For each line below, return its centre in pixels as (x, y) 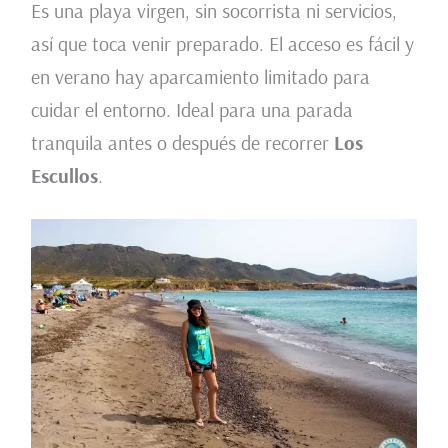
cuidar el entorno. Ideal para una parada (191, 110)
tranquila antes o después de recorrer (182, 143)
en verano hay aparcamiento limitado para (200, 77)
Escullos (64, 176)
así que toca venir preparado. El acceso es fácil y (222, 44)
